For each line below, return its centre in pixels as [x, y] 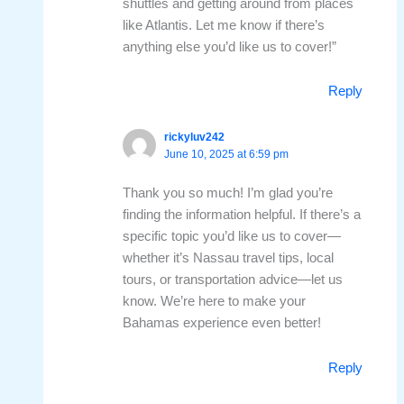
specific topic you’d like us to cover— [232, 237]
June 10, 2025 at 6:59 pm [227, 154]
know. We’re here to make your [215, 302]
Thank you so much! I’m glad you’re [228, 193]
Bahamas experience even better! [222, 323]
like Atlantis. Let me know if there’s [224, 25]
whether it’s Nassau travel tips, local [229, 258]
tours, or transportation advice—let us [233, 280]
